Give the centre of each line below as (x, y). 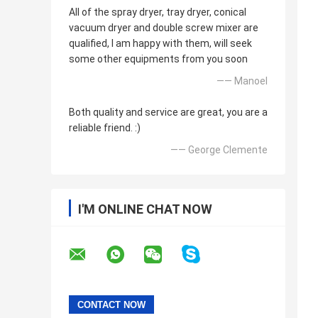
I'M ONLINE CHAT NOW (145, 209)
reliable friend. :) (105, 128)
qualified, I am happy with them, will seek (160, 44)
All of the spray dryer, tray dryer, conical (158, 12)
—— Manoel (242, 81)
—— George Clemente (219, 150)
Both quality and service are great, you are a (168, 113)
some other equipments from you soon (158, 59)
